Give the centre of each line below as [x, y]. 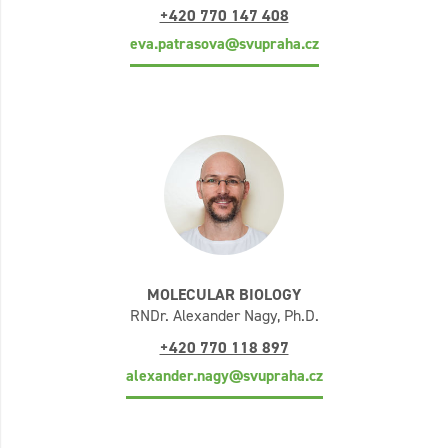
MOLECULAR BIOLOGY [224, 294]
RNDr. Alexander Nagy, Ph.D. [224, 315]
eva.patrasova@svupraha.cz [224, 43]
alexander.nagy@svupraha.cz [224, 375]
